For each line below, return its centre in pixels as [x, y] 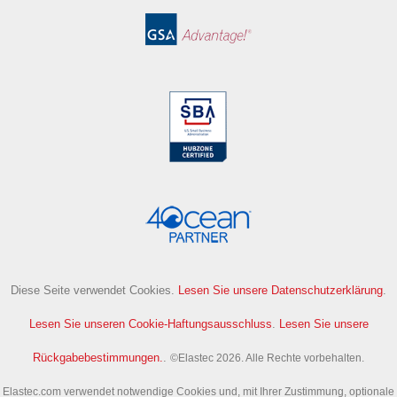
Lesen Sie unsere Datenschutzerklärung [280, 290]
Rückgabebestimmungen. [98, 358]
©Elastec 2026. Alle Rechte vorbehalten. [267, 358]
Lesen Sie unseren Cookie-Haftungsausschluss [150, 324]
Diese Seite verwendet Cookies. [94, 290]
